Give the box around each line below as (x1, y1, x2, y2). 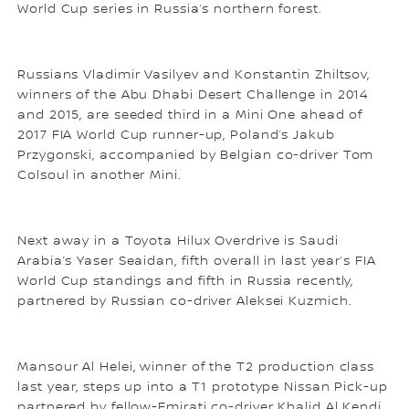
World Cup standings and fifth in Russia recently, (17, 273, 354, 288)
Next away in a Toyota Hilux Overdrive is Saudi (17, 233, 339, 248)
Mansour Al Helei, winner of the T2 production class (17, 359, 375, 374)
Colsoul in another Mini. (17, 167, 182, 183)
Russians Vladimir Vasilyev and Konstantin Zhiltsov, (17, 67, 371, 82)
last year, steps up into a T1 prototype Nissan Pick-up (17, 379, 388, 394)
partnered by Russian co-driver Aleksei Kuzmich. (17, 293, 352, 309)
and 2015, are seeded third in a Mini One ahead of (17, 107, 363, 122)
